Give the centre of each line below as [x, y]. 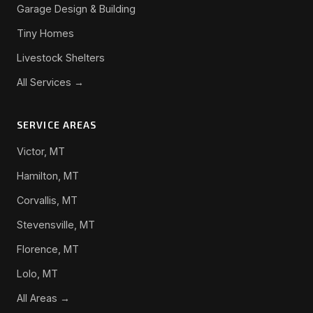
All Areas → [43, 298]
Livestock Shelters [61, 57]
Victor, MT [41, 151]
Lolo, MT [37, 273]
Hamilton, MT [48, 175]
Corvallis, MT [47, 200]
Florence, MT [48, 249]
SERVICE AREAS [57, 124]
